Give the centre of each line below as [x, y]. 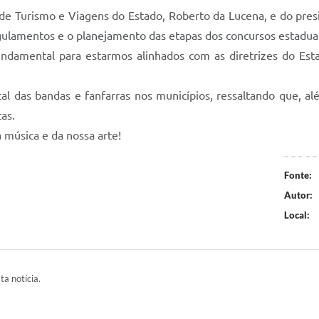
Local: [297, 215]
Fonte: [298, 175]
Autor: [298, 195]
